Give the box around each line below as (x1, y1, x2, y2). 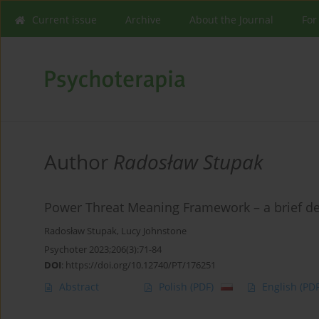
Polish (159, 280, 190, 294)
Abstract (59, 280, 99, 294)
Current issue (32, 13, 97, 26)
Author (44, 148, 113, 176)
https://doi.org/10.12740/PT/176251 (66, 258, 216, 272)
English (262, 280, 300, 294)
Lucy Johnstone (121, 225, 187, 238)
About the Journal (189, 13, 273, 26)
